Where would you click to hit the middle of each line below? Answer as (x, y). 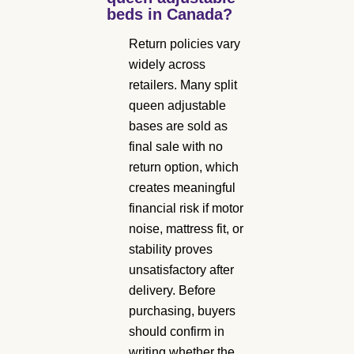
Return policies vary (185, 43)
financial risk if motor (186, 208)
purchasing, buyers (182, 311)
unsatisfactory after (181, 269)
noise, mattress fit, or (186, 228)
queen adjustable (177, 105)
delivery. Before (172, 290)
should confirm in (177, 331)
